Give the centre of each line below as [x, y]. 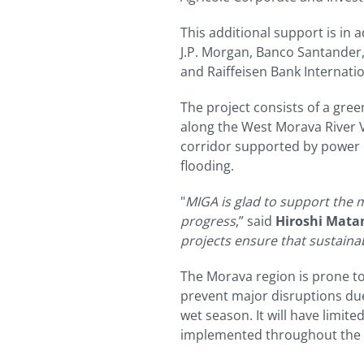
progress [208, 221]
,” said [256, 221]
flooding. [207, 166]
